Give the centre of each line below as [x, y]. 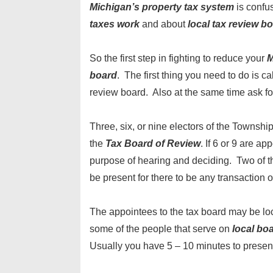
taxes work [115, 24]
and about [164, 24]
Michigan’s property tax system [162, 7]
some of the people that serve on [161, 229]
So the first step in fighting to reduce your [178, 58]
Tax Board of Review [153, 144]
